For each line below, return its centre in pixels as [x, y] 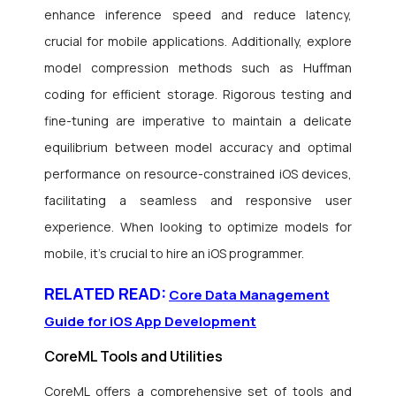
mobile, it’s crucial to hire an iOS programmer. [174, 254]
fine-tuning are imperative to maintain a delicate [198, 121]
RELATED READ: [105, 294]
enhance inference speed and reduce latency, [198, 15]
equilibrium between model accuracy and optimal [198, 148]
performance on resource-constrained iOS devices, [198, 174]
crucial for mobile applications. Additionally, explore [198, 42]
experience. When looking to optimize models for [198, 227]
